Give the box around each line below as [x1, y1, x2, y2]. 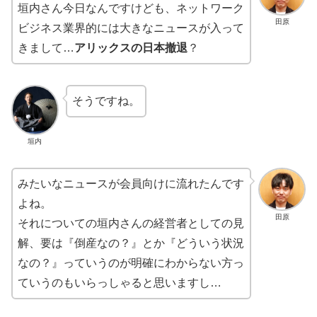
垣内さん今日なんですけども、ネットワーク [18, 2, 244, 15]
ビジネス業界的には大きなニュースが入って [18, 22, 244, 35]
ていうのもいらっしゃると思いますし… [18, 277, 221, 289]
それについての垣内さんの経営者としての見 [18, 217, 244, 230]
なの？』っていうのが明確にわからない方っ [18, 257, 244, 270]
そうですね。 [71, 94, 140, 107]
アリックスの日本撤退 [74, 42, 188, 54]
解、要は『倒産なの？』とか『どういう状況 [18, 237, 244, 250]
